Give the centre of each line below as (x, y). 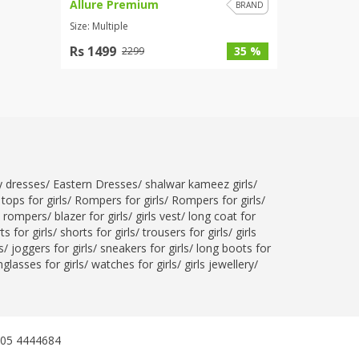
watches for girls (134, 264)
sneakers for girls (145, 248)
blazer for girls (91, 216)
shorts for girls (98, 232)
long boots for (234, 248)
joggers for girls (52, 248)
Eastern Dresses (95, 184)
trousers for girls (186, 232)
